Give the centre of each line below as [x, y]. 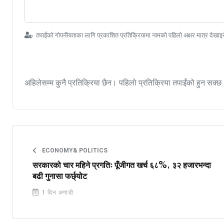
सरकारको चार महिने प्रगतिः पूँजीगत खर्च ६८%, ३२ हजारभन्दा [122, 165]
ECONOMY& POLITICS [74, 150]
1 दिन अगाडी [57, 192]
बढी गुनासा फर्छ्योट [60, 176]
